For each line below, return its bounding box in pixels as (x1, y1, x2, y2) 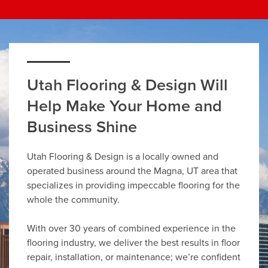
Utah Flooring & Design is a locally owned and (27, 151, 218, 163)
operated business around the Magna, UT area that (27, 165, 237, 178)
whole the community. (27, 194, 120, 206)
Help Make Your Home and (27, 96, 222, 117)
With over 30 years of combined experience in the (27, 223, 236, 235)
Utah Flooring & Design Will (27, 75, 228, 96)
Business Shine (27, 117, 137, 138)
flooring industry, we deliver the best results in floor (27, 237, 240, 249)
